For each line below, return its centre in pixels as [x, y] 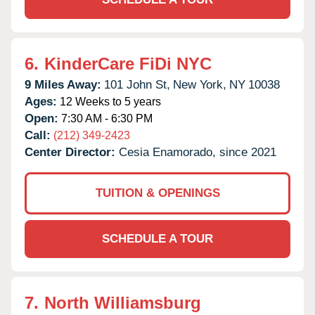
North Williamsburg [123, 302]
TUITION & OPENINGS [157, 193]
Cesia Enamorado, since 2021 [198, 152]
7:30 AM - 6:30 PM [105, 118]
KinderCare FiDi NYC [128, 63]
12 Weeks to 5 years [109, 101]
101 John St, [137, 84]
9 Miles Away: [63, 84]
